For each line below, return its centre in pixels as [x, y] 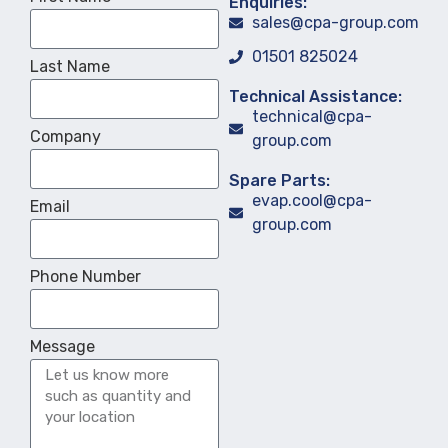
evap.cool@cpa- [311, 200]
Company [65, 136]
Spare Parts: [280, 180]
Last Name [70, 66]
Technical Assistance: [316, 96]
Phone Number [85, 276]
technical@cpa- [311, 116]
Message [62, 346]
